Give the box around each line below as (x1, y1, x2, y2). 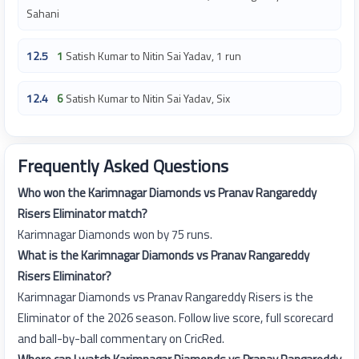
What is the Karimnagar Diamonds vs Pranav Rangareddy (18, 246, 309, 265)
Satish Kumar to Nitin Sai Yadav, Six (66, 90, 230, 107)
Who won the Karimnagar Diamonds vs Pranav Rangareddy (18, 184, 317, 203)
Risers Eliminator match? (18, 204, 147, 224)
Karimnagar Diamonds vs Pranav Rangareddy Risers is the (18, 288, 313, 307)
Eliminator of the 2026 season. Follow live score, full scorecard (18, 309, 333, 328)
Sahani (26, 5, 59, 22)
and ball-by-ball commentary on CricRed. (18, 329, 224, 349)
